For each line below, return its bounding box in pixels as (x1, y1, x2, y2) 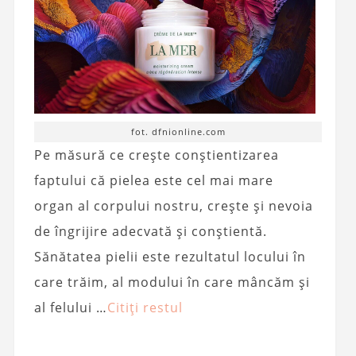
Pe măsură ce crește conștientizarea (33, 146, 279, 164)
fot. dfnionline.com (130, 126, 226, 138)
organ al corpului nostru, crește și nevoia (33, 197, 313, 215)
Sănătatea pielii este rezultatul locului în (33, 248, 306, 266)
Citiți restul (106, 299, 183, 317)
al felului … (33, 299, 107, 317)
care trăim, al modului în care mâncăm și (33, 273, 310, 292)
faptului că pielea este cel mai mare (33, 172, 273, 190)
